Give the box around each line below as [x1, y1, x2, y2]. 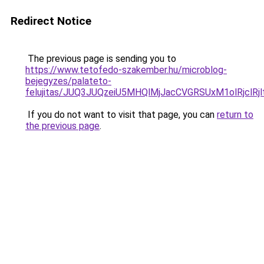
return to [217, 109, 253, 120]
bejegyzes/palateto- [25, 75, 111, 87]
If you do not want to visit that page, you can [25, 109, 217, 120]
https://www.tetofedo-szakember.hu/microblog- [25, 64, 227, 75]
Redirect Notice [11, 14, 91, 28]
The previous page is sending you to [25, 53, 176, 64]
